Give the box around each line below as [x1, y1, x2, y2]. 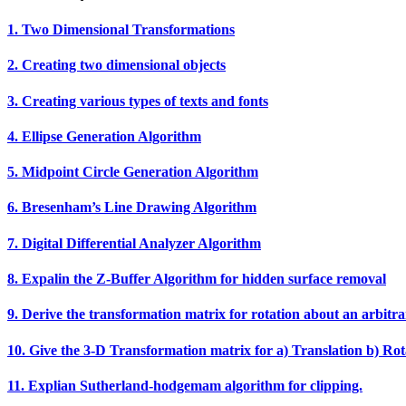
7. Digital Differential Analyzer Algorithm [7, 235, 261, 251]
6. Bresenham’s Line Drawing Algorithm [7, 199, 256, 216]
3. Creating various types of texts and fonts [7, 92, 268, 109]
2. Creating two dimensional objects [7, 57, 226, 73]
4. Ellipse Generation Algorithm [7, 128, 201, 144]
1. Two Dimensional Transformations [7, 22, 235, 38]
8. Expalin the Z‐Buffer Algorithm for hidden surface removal [7, 271, 386, 287]
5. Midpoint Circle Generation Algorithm [7, 164, 258, 180]
